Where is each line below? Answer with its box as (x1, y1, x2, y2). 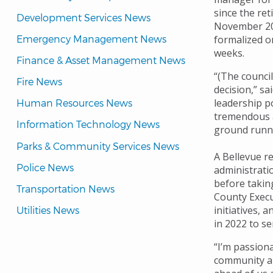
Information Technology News (16, 118, 160, 130)
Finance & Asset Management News (16, 54, 185, 66)
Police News (16, 161, 74, 173)
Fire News (16, 76, 62, 88)
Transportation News (16, 183, 115, 194)
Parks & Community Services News (16, 140, 179, 152)
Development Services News (16, 11, 151, 23)
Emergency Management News (16, 32, 166, 44)
